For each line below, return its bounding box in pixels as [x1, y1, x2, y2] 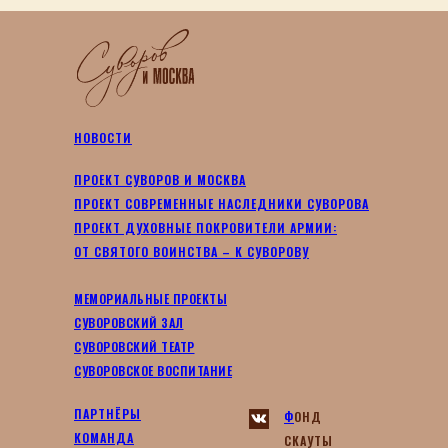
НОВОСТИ [74, 129, 132, 147]
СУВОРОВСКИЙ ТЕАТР [74, 338, 195, 356]
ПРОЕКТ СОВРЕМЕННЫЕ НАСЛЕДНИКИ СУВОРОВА [74, 195, 369, 213]
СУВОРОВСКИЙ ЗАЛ [74, 314, 184, 332]
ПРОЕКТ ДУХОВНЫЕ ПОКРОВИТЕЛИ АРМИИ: [74, 219, 337, 237]
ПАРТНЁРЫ [74, 405, 141, 423]
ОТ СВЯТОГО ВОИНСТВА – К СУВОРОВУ [74, 243, 309, 261]
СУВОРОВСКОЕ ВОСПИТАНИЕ [74, 362, 232, 380]
